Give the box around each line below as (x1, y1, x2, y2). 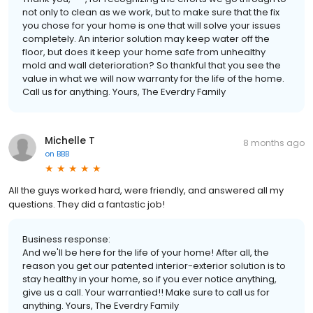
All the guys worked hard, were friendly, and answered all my (8, 183, 284, 197)
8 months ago (243, 136, 305, 149)
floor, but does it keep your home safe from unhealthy (22, 45, 265, 59)
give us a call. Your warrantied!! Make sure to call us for (22, 285, 270, 299)
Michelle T (45, 133, 95, 147)
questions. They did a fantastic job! (8, 197, 165, 211)
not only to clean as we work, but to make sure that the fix (22, 5, 279, 19)
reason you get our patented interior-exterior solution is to (22, 259, 286, 272)
